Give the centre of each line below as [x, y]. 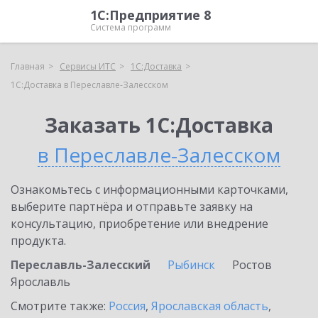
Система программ [130, 27]
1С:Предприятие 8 [150, 15]
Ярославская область [210, 306]
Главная [28, 66]
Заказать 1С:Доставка [159, 125]
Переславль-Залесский [81, 265]
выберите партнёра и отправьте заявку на [132, 207]
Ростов [252, 265]
